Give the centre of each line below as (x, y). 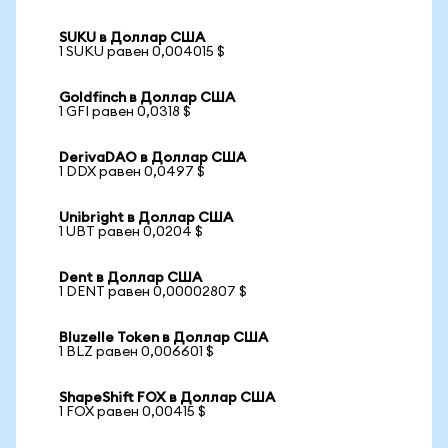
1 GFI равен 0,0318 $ (125, 112)
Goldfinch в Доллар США (147, 98)
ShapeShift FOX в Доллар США (167, 398)
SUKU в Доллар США (132, 38)
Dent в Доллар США (130, 278)
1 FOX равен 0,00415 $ (132, 412)
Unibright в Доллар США (146, 218)
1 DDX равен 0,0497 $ (132, 172)
